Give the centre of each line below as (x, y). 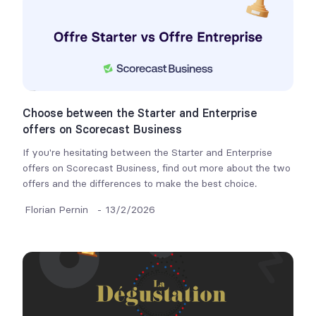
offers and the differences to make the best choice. (140, 183)
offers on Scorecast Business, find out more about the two (157, 168)
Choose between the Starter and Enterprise (140, 113)
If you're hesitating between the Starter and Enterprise (148, 152)
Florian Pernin (57, 209)
